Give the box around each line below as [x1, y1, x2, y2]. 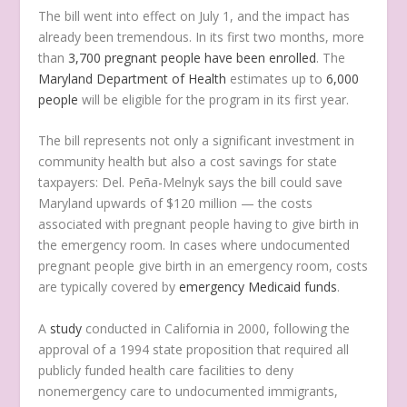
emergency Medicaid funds [179, 278, 338, 296]
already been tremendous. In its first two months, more [38, 28, 365, 46]
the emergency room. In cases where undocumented [38, 236, 351, 254]
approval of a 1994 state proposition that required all [38, 340, 350, 358]
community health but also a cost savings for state [38, 153, 338, 171]
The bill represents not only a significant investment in [38, 132, 355, 150]
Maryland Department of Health [38, 70, 227, 88]
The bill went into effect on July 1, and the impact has [38, 7, 351, 25]
